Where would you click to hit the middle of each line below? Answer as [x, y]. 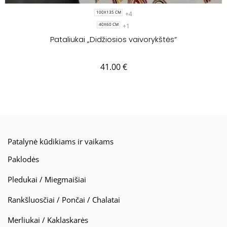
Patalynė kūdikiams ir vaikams [61, 141]
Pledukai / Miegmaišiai [47, 179]
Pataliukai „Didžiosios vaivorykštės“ [113, 39]
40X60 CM [108, 25]
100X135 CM [108, 12]
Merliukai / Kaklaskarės [48, 220]
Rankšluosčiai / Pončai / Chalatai [64, 200]
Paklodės [23, 159]
